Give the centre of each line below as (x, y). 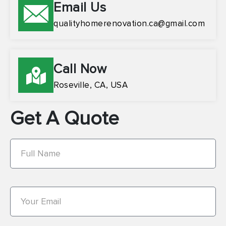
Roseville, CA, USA (91, 85)
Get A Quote (65, 119)
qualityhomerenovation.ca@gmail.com (129, 23)
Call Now (80, 69)
